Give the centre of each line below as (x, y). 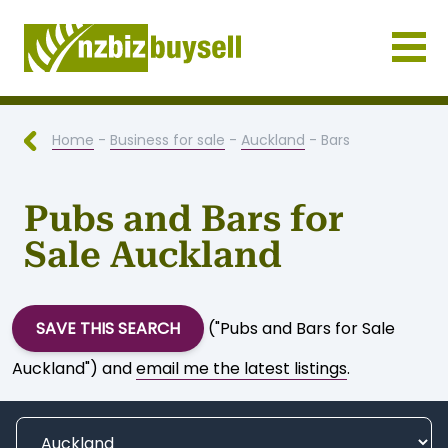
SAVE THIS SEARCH (108, 328)
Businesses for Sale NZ (110, 107)
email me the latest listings (241, 368)
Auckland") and (74, 368)
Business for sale (167, 139)
